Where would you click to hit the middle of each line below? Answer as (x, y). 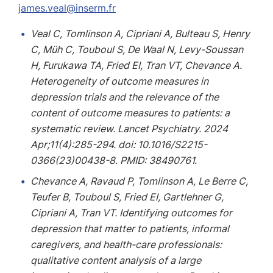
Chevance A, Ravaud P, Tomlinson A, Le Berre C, (139, 181)
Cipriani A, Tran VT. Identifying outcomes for (131, 213)
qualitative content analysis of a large (116, 260)
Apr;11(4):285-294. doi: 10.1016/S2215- (119, 144)
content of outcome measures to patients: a (130, 113)
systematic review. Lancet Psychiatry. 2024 (129, 129)
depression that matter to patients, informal (130, 229)
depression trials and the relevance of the (125, 97)
